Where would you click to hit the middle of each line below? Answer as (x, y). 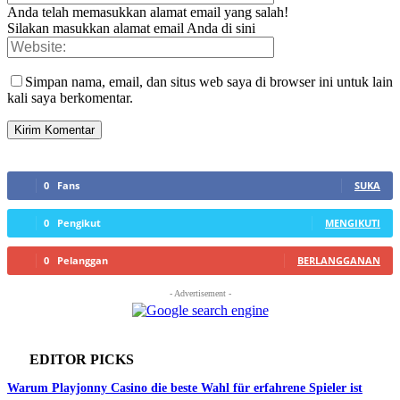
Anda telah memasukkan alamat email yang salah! (148, 12)
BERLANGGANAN (339, 261)
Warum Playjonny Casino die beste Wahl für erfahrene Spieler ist (185, 388)
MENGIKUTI (353, 223)
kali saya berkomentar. (70, 98)
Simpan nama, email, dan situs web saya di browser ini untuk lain (209, 82)
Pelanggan (83, 261)
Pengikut (79, 223)
